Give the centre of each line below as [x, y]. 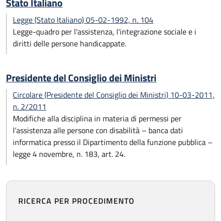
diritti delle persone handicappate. [70, 43]
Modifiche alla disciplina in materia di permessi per [97, 118]
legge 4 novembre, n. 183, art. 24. [69, 154]
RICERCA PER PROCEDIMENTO [76, 201]
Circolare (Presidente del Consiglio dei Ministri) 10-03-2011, [114, 95]
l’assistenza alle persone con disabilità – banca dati [98, 130]
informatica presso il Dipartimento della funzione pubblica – [113, 142]
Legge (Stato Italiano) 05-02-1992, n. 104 [83, 20]
